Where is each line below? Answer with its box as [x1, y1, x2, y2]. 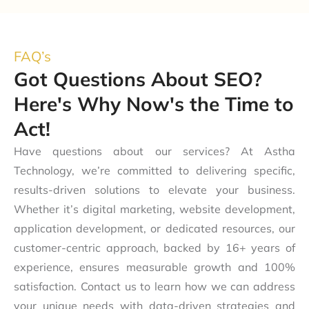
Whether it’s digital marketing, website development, [14, 201, 295, 216]
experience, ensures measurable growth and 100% [14, 259, 295, 274]
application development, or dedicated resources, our [14, 221, 295, 235]
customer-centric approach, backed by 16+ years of [14, 240, 295, 255]
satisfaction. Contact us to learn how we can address [14, 279, 295, 293]
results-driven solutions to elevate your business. [14, 182, 295, 197]
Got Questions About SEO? [14, 66, 262, 91]
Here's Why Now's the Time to [14, 91, 294, 116]
